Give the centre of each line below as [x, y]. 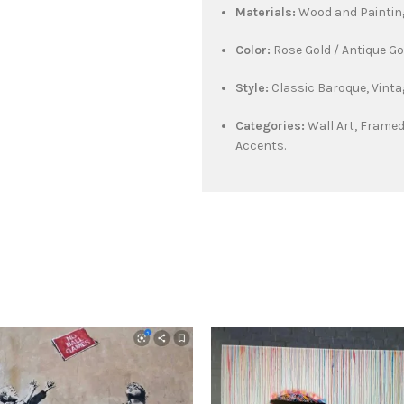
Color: [253, 50]
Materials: [266, 12]
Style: [252, 87]
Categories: [270, 125]
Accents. [261, 145]
